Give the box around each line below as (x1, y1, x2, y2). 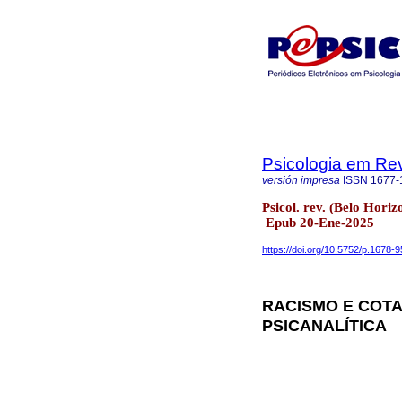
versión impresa (262, 174, 340, 187)
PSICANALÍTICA (262, 316, 387, 336)
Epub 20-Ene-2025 (262, 214, 374, 230)
